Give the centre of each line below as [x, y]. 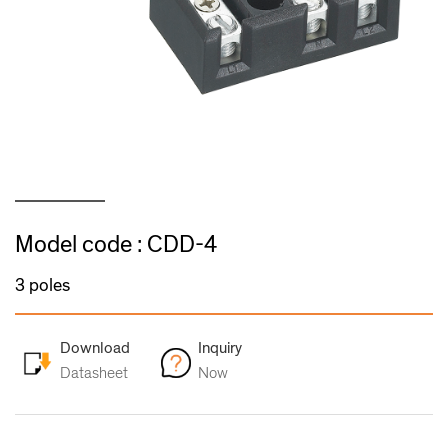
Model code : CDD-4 [116, 244]
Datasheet [94, 372]
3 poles [42, 285]
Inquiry [220, 347]
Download [95, 347]
